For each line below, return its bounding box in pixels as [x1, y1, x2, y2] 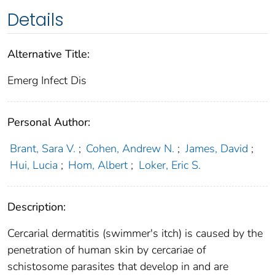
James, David [185, 141, 248, 156]
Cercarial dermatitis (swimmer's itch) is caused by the [7, 225, 263, 241]
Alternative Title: [7, 46, 90, 61]
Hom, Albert [68, 157, 128, 172]
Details [7, 7, 64, 32]
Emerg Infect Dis [7, 72, 87, 88]
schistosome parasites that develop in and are [7, 258, 228, 274]
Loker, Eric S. [138, 157, 201, 172]
